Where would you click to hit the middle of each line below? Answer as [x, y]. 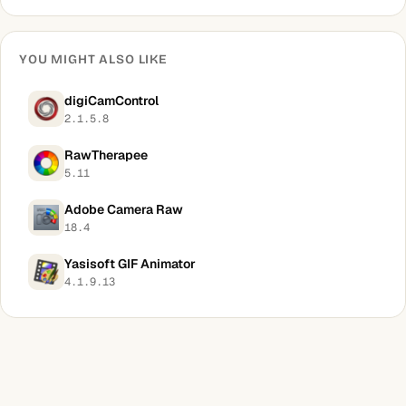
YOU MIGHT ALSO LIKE [93, 59]
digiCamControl [111, 100]
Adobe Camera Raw [124, 209]
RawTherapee [106, 155]
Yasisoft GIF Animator [130, 263]
